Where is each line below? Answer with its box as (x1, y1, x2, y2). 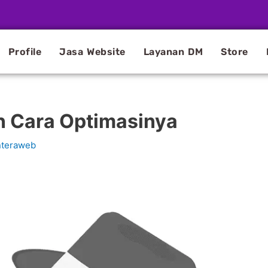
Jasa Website (59, 45, 126, 57)
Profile (8, 45, 42, 57)
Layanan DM (143, 45, 203, 57)
